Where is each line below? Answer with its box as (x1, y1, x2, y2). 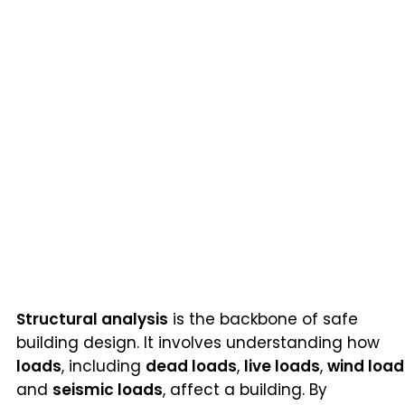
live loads (244, 354, 320, 377)
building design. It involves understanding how (16, 331, 380, 353)
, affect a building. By (163, 378, 327, 400)
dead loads (146, 354, 237, 377)
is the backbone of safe (168, 307, 358, 330)
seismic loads (52, 378, 163, 400)
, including (61, 354, 146, 377)
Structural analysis (16, 307, 168, 330)
